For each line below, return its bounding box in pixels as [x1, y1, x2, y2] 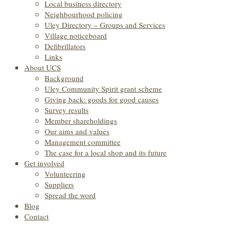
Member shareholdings [45, 116, 117, 126]
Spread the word [45, 190, 96, 200]
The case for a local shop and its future [45, 147, 167, 158]
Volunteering [45, 169, 86, 179]
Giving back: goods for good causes [45, 94, 159, 104]
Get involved [24, 158, 64, 168]
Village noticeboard [45, 30, 107, 41]
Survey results [45, 105, 89, 115]
